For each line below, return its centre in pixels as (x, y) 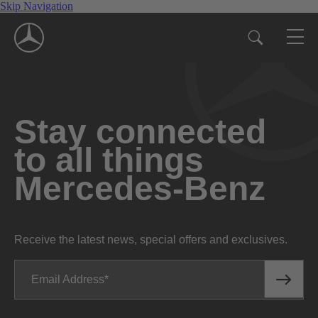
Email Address (68, 279)
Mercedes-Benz (140, 188)
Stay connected (140, 131)
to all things (109, 160)
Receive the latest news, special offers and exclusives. (151, 239)
